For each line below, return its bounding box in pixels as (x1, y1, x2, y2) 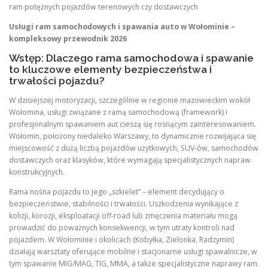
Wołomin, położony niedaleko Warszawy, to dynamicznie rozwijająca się (9, 131, 256, 142)
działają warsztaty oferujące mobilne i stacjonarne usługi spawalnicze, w (9, 246, 257, 257)
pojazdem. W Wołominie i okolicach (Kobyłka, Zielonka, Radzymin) (9, 234, 234, 245)
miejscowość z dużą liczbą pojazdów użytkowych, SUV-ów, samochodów (9, 143, 258, 154)
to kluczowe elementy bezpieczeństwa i (9, 63, 212, 75)
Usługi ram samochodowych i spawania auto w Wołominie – (9, 21, 235, 32)
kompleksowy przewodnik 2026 (9, 33, 127, 44)
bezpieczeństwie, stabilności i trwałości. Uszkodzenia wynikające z (9, 199, 238, 209)
